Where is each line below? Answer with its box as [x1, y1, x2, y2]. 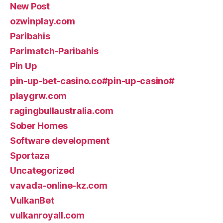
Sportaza [10, 150, 50, 161]
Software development [10, 135, 110, 146]
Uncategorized [10, 165, 75, 176]
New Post [10, 1, 50, 11]
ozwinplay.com [10, 16, 75, 26]
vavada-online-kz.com [10, 180, 108, 191]
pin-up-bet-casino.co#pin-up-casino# [10, 76, 175, 86]
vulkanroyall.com [10, 210, 85, 221]
